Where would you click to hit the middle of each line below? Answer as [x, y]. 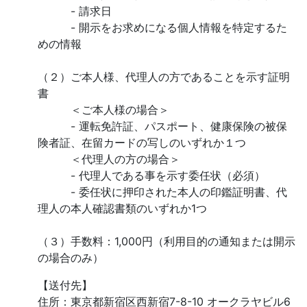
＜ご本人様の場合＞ [103, 110]
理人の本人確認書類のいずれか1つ [122, 208]
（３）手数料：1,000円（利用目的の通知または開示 [167, 241]
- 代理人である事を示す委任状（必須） [151, 175]
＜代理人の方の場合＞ [109, 159]
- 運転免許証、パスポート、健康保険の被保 [162, 126]
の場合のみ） [71, 258]
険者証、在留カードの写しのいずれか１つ [142, 143]
